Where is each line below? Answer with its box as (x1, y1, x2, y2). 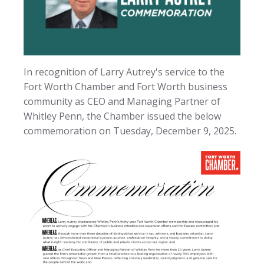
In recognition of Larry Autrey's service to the (24, 65, 225, 78)
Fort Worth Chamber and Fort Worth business (24, 80, 227, 93)
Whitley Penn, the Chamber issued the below (24, 109, 221, 123)
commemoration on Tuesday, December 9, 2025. (24, 124, 236, 137)
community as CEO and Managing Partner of (24, 94, 220, 108)
